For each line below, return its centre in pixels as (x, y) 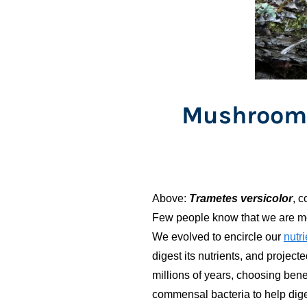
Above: (169, 199)
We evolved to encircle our (218, 237)
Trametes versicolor (241, 199)
